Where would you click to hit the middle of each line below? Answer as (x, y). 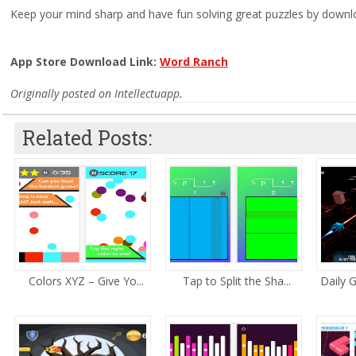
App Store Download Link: (85, 62)
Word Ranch (194, 62)
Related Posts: (87, 138)
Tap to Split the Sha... (237, 281)
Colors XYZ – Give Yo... (86, 281)
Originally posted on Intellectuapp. (97, 93)
